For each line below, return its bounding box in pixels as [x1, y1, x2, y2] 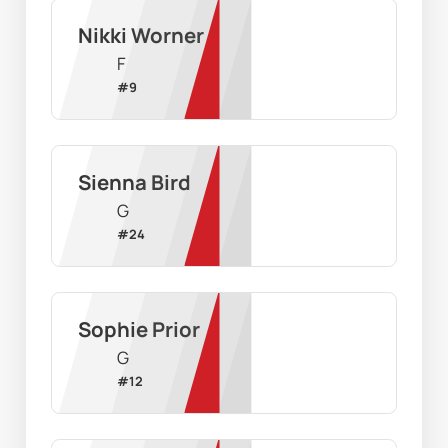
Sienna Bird [77, 168, 191, 197]
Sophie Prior [77, 315, 200, 344]
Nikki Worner [77, 21, 204, 50]
